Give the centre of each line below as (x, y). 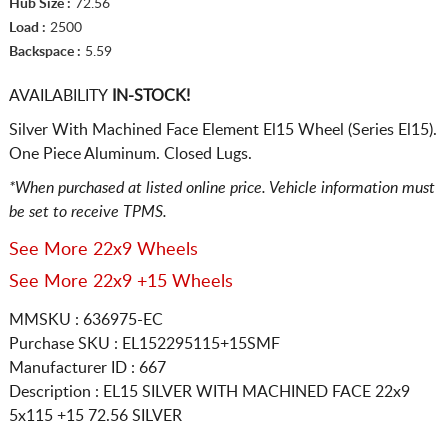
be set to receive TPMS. (87, 212)
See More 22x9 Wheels (103, 250)
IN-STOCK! (148, 96)
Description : (55, 392)
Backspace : (44, 52)
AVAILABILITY (58, 96)
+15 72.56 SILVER (119, 416)
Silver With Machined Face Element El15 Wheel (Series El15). (222, 130)
